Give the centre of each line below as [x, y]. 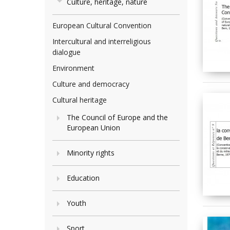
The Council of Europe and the [117, 117]
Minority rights [91, 153]
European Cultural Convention [102, 25]
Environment [73, 68]
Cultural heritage [80, 100]
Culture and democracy [91, 84]
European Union [93, 128]
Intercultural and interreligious [102, 41]
